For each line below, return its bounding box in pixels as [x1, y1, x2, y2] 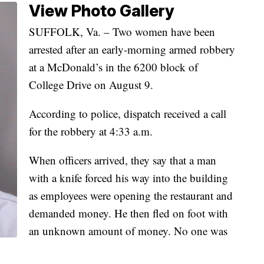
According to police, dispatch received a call [29, 105, 226, 121]
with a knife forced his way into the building [29, 170, 228, 185]
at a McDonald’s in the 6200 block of [29, 59, 198, 74]
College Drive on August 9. [29, 77, 153, 92]
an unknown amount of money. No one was [29, 223, 227, 238]
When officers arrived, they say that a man [29, 152, 216, 167]
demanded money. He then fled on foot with [29, 205, 228, 220]
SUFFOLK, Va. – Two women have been [29, 24, 215, 39]
